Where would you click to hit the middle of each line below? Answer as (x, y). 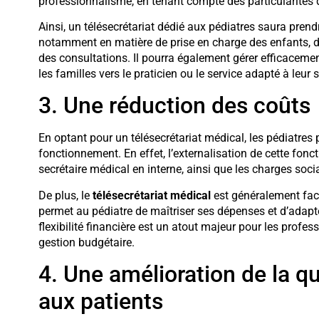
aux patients (100, 302)
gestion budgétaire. (86, 242)
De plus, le (65, 195)
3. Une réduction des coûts (174, 106)
